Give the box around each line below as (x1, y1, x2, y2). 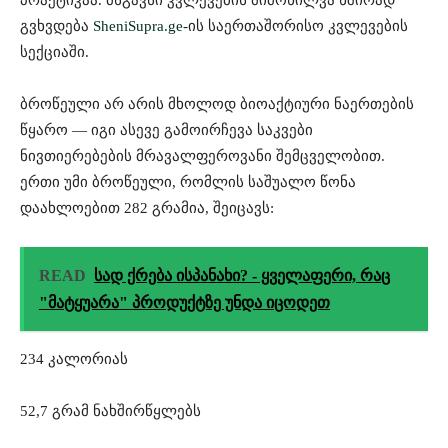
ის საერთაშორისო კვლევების (188, 17, 408, 34)
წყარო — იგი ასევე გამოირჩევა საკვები (20, 121, 313, 138)
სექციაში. (20, 43, 89, 60)
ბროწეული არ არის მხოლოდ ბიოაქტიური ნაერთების (20, 95, 414, 112)
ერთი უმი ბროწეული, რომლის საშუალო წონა (20, 173, 356, 190)
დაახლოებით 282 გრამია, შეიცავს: (20, 199, 274, 216)
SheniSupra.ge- (93, 17, 188, 34)
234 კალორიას (20, 350, 128, 367)
